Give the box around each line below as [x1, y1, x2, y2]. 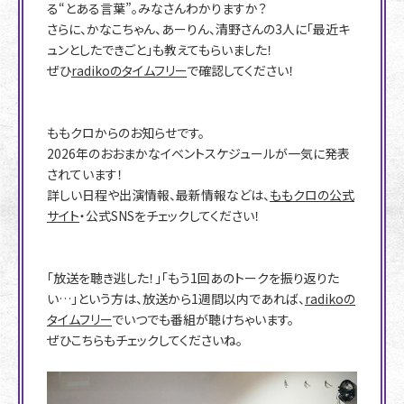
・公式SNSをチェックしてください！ [79, 207, 261, 225]
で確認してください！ [187, 61, 295, 80]
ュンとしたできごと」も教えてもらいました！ [47, 41, 273, 60]
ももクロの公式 [270, 186, 354, 205]
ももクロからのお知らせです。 [47, 124, 205, 142]
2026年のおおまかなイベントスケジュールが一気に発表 [47, 144, 350, 163]
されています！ [47, 165, 124, 184]
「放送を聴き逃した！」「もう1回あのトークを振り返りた [47, 269, 339, 288]
